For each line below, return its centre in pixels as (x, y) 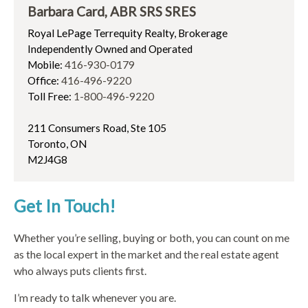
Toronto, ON (57, 144)
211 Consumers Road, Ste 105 (97, 128)
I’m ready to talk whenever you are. (95, 298)
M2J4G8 (47, 160)
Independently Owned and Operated (110, 49)
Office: (44, 81)
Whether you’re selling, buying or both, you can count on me (152, 238)
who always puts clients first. (80, 271)
